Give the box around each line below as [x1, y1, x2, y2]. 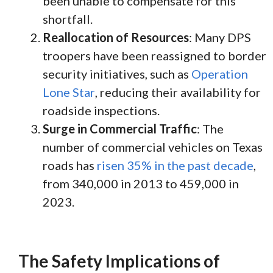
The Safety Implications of [18, 250, 220, 271]
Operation [191, 66, 248, 81]
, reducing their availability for [95, 84, 261, 99]
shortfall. [43, 11, 93, 26]
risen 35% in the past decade [97, 157, 253, 172]
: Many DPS [189, 29, 251, 44]
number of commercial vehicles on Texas [43, 139, 263, 154]
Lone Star [43, 84, 95, 99]
